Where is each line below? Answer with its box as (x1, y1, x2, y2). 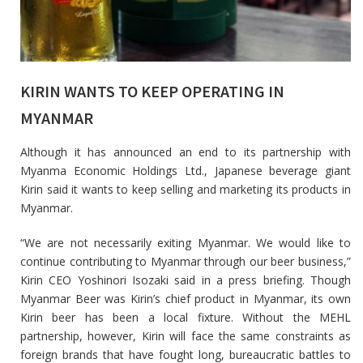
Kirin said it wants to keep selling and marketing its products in (20, 181, 351, 197)
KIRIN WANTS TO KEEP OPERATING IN (20, 80, 284, 101)
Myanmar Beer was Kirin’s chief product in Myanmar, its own (20, 290, 351, 306)
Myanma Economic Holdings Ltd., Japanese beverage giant (20, 162, 351, 178)
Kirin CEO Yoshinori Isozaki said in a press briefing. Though (20, 271, 351, 288)
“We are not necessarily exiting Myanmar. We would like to (20, 234, 351, 250)
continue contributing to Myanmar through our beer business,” (20, 253, 351, 269)
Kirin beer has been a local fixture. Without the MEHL (20, 309, 351, 325)
